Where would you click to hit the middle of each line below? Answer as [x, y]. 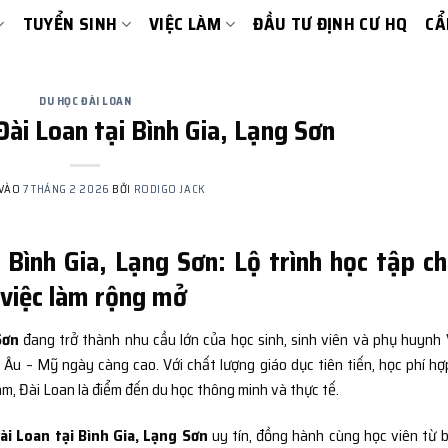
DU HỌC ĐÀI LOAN [85, 101]
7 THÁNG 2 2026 [66, 188]
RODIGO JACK [169, 188]
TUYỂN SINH [70, 24]
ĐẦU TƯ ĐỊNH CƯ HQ [330, 24]
